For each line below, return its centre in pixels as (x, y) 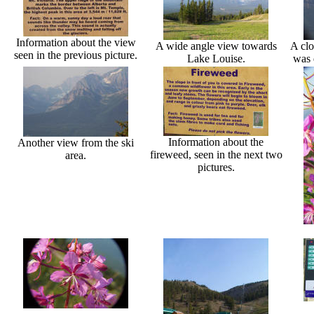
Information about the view (76, 42)
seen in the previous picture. (76, 55)
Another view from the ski (76, 142)
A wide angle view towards (216, 46)
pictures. (216, 167)
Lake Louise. (216, 58)
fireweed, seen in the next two (216, 154)
